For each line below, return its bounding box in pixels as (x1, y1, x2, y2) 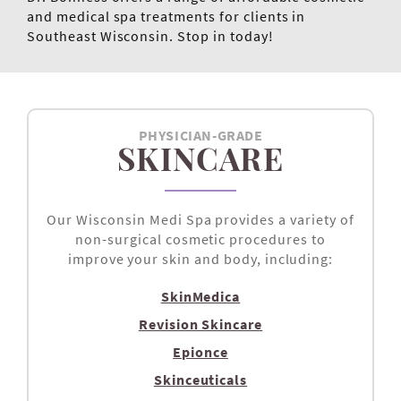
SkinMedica (160, 287, 241, 306)
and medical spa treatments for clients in (27, 7, 306, 26)
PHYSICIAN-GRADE (138, 126, 263, 145)
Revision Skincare (138, 315, 263, 334)
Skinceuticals (153, 371, 248, 389)
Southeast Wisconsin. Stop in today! (27, 27, 274, 46)
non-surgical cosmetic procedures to (75, 230, 326, 249)
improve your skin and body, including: (67, 250, 334, 269)
